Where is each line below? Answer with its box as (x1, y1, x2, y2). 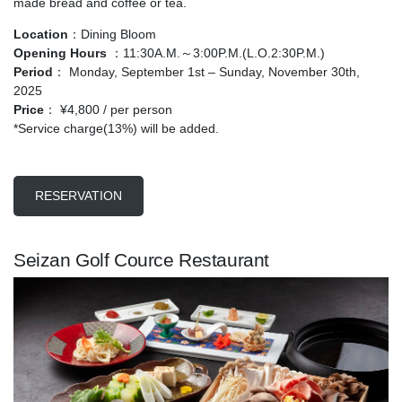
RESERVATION (35, 188, 122, 204)
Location (13, 27, 68, 42)
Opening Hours (13, 46, 107, 61)
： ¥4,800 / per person (44, 102, 172, 118)
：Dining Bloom (68, 27, 156, 42)
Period (13, 65, 53, 80)
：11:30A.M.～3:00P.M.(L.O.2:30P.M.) (107, 46, 325, 61)
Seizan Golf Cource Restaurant (13, 249, 269, 271)
